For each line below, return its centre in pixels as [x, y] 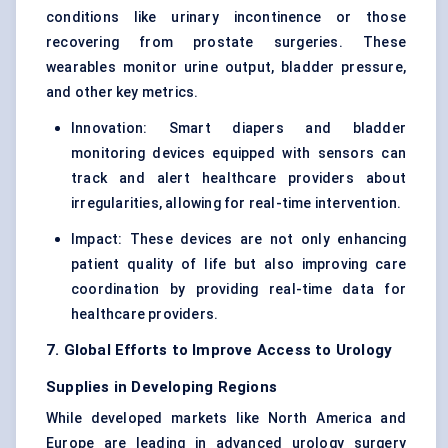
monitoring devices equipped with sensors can [238, 153]
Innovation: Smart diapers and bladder [238, 128]
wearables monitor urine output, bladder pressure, [226, 67]
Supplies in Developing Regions [161, 387]
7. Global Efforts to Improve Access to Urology [219, 350]
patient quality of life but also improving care [238, 264]
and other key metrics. [122, 92]
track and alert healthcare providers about [238, 178]
